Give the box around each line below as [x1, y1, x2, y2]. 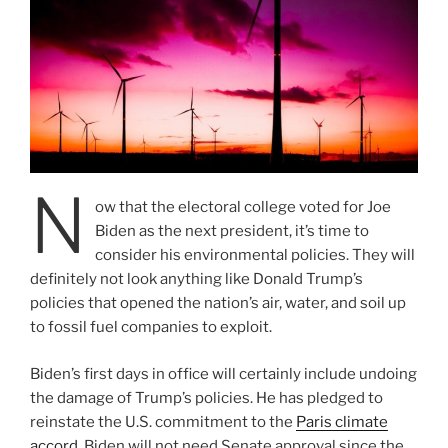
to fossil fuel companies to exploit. [30, 318, 275, 337]
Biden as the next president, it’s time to [94, 222, 369, 241]
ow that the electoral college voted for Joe [94, 198, 391, 217]
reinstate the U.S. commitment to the [30, 412, 296, 431]
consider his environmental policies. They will [94, 246, 415, 265]
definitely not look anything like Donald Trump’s [30, 270, 363, 289]
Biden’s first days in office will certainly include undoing [30, 364, 417, 383]
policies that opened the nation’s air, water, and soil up [30, 294, 406, 313]
